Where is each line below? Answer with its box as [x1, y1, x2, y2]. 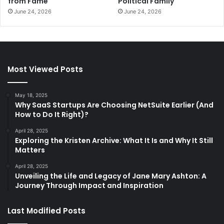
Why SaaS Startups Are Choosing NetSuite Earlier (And [15, 99, 213, 110]
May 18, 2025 [15, 91, 47, 98]
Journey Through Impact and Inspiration [15, 180, 163, 190]
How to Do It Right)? [15, 109, 88, 119]
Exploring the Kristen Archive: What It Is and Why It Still [15, 135, 213, 145]
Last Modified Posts [7, 205, 85, 216]
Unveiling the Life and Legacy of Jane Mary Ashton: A [15, 170, 206, 181]
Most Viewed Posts [7, 63, 83, 74]
